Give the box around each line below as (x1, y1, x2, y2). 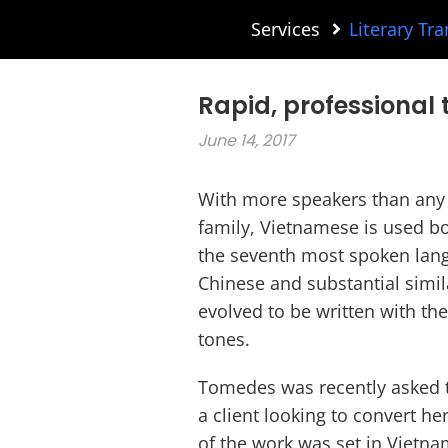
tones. (198, 326, 256, 351)
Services (250, 16, 320, 41)
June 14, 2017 (198, 128, 296, 152)
